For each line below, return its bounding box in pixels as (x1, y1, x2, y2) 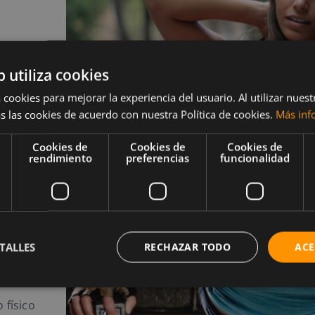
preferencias (126, 150, 189, 165)
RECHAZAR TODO (143, 240, 231, 254)
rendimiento (28, 150, 92, 165)
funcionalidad (219, 150, 290, 165)
